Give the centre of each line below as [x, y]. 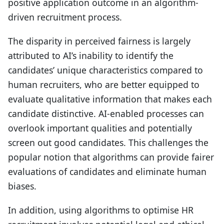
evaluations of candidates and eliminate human [107, 171]
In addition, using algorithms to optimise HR [101, 210]
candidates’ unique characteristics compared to [105, 70]
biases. [22, 186]
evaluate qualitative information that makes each [110, 99]
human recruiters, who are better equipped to [104, 84]
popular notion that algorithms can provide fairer [111, 157]
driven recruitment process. [65, 17]
